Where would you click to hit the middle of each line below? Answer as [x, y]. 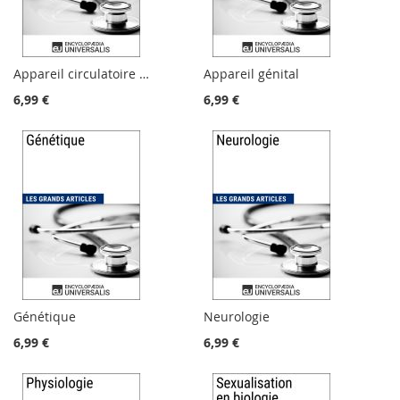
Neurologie [237, 317]
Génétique [45, 317]
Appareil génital [252, 74]
